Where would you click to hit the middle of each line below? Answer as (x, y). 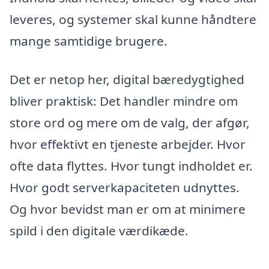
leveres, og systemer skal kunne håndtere (133, 20)
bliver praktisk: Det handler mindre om (124, 101)
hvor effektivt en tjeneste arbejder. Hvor (128, 144)
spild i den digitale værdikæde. (99, 231)
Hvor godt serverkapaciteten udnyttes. (125, 188)
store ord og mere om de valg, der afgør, (130, 123)
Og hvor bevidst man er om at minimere (128, 209)
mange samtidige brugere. (89, 41)
